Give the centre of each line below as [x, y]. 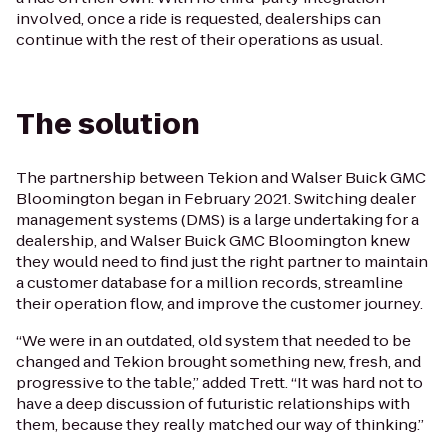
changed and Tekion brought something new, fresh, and [218, 361]
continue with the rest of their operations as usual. [199, 39]
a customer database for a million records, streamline [209, 282]
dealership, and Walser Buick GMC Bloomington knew [213, 240]
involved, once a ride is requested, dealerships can [198, 18]
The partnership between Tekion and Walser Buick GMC [221, 177]
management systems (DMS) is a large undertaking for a [217, 219]
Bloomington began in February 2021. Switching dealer [216, 198]
